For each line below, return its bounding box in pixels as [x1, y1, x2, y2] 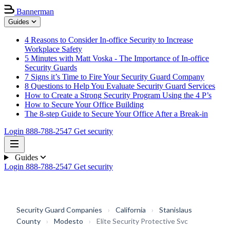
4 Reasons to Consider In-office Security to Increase [25, 35, 193, 44]
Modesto [54, 217, 83, 225]
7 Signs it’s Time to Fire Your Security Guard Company [25, 72, 204, 81]
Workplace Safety [25, 45, 82, 53]
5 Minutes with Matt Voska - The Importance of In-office [25, 54, 209, 63]
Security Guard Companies [16, 205, 102, 214]
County [16, 217, 41, 225]
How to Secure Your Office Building [25, 100, 144, 109]
